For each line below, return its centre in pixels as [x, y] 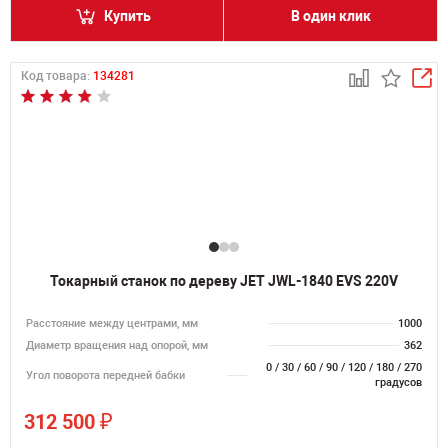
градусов [398, 382]
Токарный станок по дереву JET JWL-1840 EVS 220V [224, 281]
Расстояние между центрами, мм [112, 323]
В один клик [330, 16]
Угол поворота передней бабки [105, 375]
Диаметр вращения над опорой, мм [117, 345]
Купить [127, 16]
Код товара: [57, 76]
